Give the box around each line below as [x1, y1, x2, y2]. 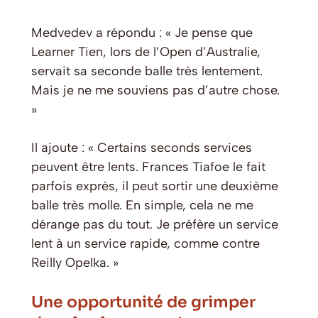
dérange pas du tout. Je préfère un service [31, 216, 278, 232]
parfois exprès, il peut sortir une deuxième [31, 177, 278, 194]
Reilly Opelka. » [31, 254, 119, 270]
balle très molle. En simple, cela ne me [31, 197, 253, 213]
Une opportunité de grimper [31, 292, 256, 312]
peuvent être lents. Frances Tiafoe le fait [31, 158, 265, 175]
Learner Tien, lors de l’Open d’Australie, [31, 43, 261, 60]
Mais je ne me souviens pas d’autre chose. [31, 82, 280, 98]
